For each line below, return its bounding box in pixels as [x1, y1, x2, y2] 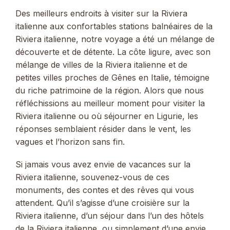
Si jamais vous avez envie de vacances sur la [15, 159, 190, 170]
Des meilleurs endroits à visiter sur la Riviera [15, 8, 187, 19]
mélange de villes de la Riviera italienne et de [15, 60, 187, 70]
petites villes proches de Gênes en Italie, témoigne [15, 72, 209, 83]
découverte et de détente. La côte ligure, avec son [15, 47, 210, 57]
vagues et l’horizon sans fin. [15, 137, 125, 147]
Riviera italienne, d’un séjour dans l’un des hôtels [15, 210, 204, 221]
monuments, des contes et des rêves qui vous [15, 185, 194, 196]
